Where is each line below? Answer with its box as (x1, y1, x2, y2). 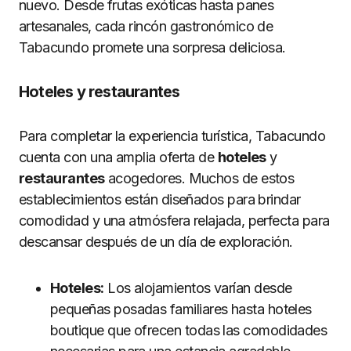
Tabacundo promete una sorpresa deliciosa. (19, 38, 286, 56)
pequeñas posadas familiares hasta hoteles (50, 300, 312, 317)
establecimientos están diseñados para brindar (19, 190, 301, 208)
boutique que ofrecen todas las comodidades (50, 321, 327, 338)
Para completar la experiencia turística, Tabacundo (19, 127, 325, 144)
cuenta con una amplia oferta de (19, 148, 218, 165)
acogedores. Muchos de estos (104, 169, 295, 186)
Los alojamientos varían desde (103, 279, 292, 296)
